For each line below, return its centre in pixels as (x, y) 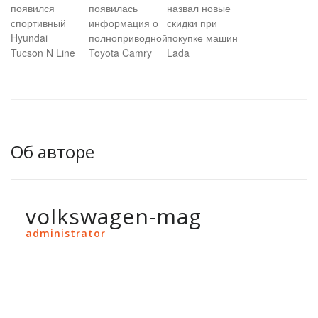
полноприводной (128, 38)
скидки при (192, 23)
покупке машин (202, 38)
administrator (66, 233)
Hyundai (29, 38)
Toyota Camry (120, 53)
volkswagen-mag (114, 216)
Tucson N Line (43, 53)
